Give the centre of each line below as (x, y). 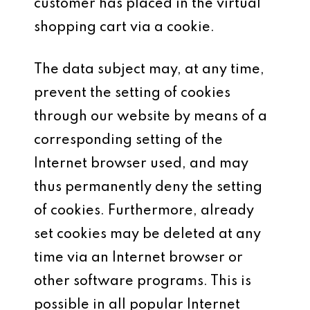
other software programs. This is (143, 282)
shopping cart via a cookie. (125, 28)
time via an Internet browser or (139, 258)
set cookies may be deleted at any (148, 235)
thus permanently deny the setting (148, 188)
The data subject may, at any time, (149, 70)
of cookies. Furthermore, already (144, 211)
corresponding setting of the (129, 140)
